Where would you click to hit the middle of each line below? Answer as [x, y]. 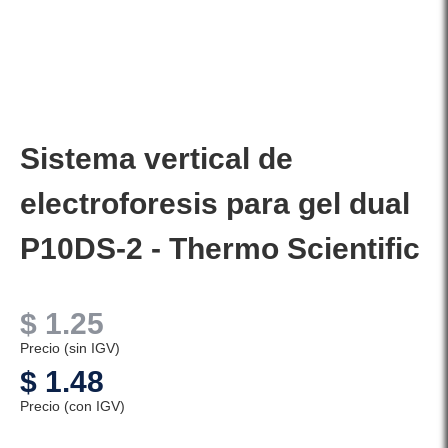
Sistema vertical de [156, 159]
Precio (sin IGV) [70, 348]
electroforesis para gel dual [215, 204]
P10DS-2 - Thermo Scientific [220, 249]
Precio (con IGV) [72, 406]
